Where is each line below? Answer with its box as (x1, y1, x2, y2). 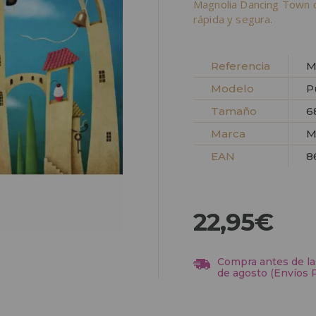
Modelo (211, 81, 254, 95)
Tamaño (211, 104, 257, 118)
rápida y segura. (193, 11, 273, 26)
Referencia (211, 59, 270, 73)
